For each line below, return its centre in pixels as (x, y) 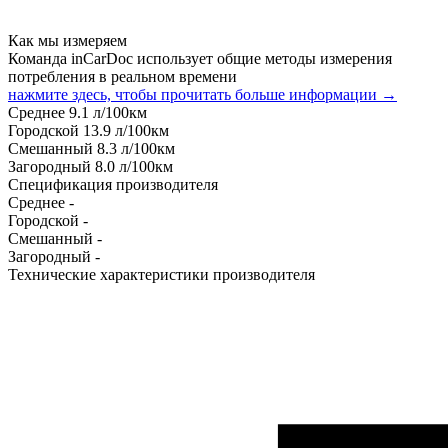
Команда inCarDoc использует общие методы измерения (200, 58)
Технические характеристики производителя (161, 274)
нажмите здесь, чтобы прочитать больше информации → (202, 94)
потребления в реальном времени (122, 76)
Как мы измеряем (67, 40)
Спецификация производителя (113, 184)
